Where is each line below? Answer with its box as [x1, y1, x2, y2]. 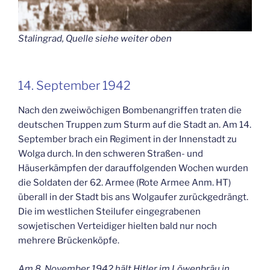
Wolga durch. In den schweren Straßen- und [18, 148, 203, 160]
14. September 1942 [18, 78, 131, 93]
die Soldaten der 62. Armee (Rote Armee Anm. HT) [18, 177, 231, 189]
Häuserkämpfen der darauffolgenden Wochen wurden [18, 163, 248, 174]
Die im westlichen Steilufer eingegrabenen [18, 206, 201, 218]
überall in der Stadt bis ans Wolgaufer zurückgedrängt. [18, 192, 248, 203]
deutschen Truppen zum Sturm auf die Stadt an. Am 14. [18, 119, 251, 131]
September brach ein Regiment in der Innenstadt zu [18, 134, 237, 145]
